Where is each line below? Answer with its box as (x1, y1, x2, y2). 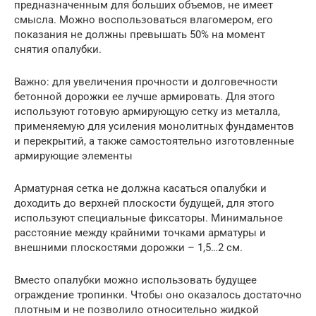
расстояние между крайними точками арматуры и (14, 226, 266, 239)
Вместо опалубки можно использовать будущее (14, 274, 257, 286)
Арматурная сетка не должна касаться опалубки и (14, 182, 267, 195)
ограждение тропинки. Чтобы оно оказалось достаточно (14, 288, 302, 301)
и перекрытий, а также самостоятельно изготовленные (14, 135, 294, 147)
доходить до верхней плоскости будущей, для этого (14, 197, 274, 209)
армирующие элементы (14, 150, 133, 162)
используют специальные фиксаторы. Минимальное (14, 212, 283, 224)
